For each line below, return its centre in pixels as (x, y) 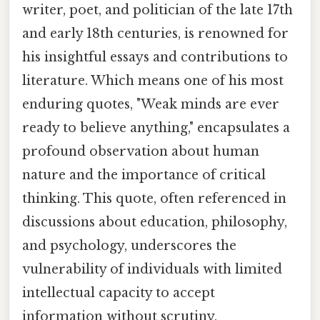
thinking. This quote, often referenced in (154, 199)
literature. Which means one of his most (153, 81)
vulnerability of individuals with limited (152, 270)
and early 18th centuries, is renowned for (155, 34)
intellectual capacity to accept (119, 293)
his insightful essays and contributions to (155, 57)
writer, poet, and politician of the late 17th (157, 10)
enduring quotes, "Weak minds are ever (151, 105)
